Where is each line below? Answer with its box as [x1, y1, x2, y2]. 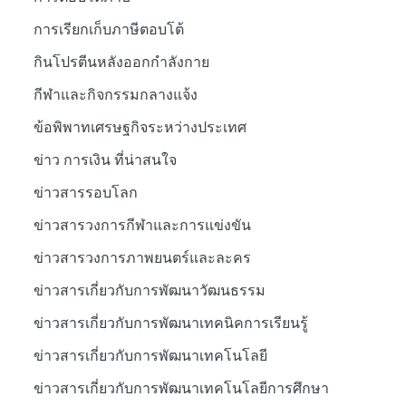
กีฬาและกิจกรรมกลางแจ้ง [33, 87, 198, 102]
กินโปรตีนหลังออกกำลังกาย [33, 54, 209, 70]
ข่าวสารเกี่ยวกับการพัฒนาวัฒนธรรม [33, 283, 266, 298]
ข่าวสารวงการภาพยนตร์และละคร [33, 250, 251, 266]
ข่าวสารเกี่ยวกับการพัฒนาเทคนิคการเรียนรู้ [33, 315, 308, 331]
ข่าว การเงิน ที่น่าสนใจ [33, 152, 177, 168]
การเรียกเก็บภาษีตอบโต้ [33, 22, 184, 37]
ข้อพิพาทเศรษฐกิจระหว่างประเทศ [33, 120, 246, 135]
